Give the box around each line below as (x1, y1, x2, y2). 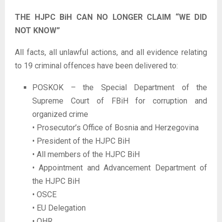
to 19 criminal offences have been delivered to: (15, 60, 178, 70)
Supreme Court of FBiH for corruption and (32, 96, 207, 106)
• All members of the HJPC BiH (32, 149, 140, 159)
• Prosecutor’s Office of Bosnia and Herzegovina (32, 122, 199, 132)
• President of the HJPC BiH (32, 136, 130, 146)
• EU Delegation (32, 203, 86, 213)
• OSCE (32, 189, 56, 199)
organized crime (32, 109, 88, 119)
